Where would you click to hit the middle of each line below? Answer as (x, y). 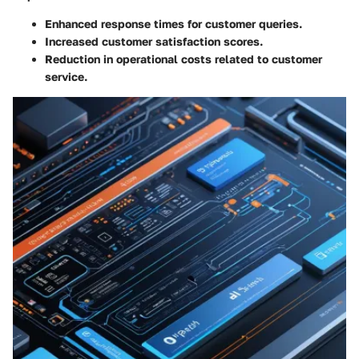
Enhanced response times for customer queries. (173, 23)
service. (66, 76)
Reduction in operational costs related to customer (184, 58)
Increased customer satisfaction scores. (154, 41)
